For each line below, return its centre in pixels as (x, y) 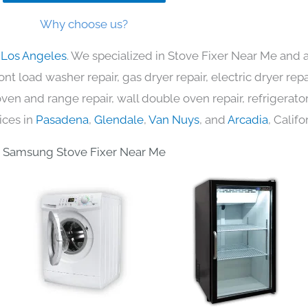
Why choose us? (84, 24)
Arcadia (248, 119)
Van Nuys (174, 119)
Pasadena (62, 119)
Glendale (119, 119)
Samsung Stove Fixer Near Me (84, 152)
